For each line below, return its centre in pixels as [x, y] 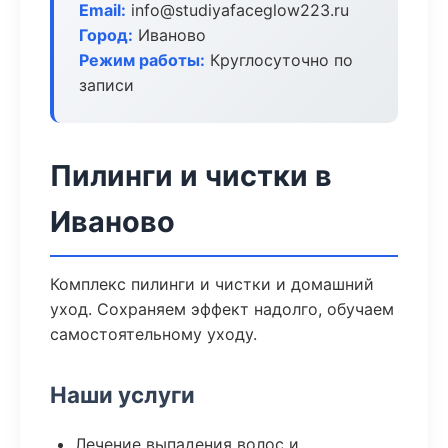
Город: [106, 35]
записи [106, 85]
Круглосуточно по [279, 60]
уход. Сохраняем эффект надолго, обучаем [222, 309]
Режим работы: [142, 60]
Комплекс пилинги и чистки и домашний [212, 284]
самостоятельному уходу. [153, 334]
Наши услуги [122, 394]
